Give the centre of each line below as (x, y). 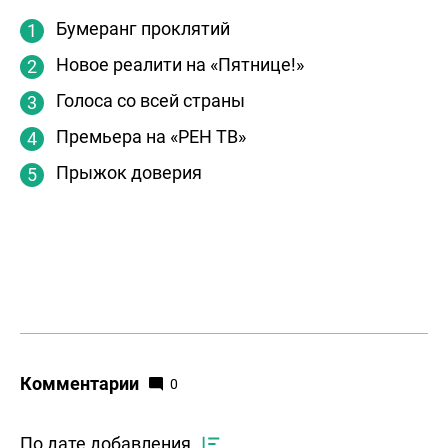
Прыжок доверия (129, 172)
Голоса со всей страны (150, 100)
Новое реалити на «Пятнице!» (180, 64)
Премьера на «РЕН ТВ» (151, 136)
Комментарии (79, 383)
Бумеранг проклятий (143, 28)
